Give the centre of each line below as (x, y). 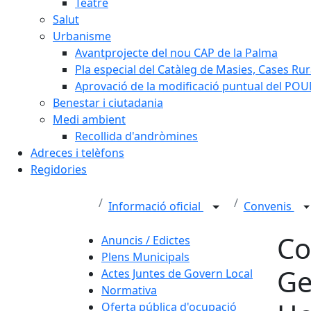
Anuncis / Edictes (146, 240)
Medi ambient (89, 119)
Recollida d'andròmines (136, 136)
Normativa (129, 290)
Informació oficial (156, 207)
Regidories (59, 169)
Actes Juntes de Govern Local (177, 274)
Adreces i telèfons (77, 153)
